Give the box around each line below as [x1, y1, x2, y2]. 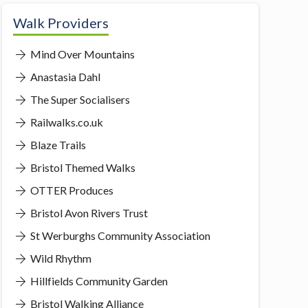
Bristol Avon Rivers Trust [27, 206, 148, 219]
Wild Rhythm [27, 251, 91, 265]
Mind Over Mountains [27, 47, 135, 60]
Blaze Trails [27, 137, 86, 151]
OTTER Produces [27, 183, 113, 197]
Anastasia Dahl [27, 69, 100, 83]
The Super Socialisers [27, 92, 130, 106]
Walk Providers [12, 14, 109, 31]
